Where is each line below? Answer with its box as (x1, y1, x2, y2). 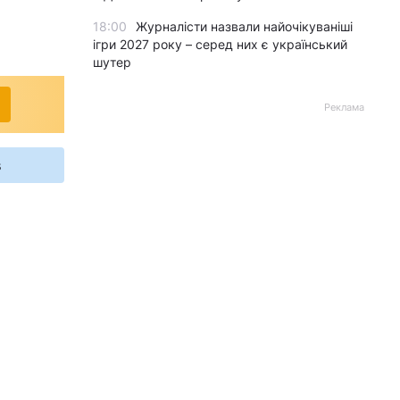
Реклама (324, 101, 364, 113)
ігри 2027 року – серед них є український (93, 37, 347, 52)
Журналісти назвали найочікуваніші (136, 19, 353, 34)
